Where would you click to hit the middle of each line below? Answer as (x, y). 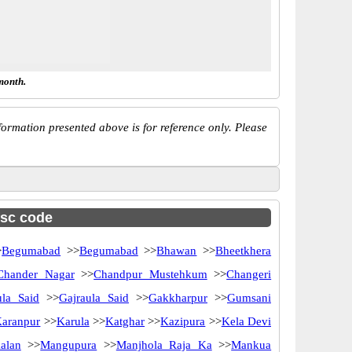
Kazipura (183, 321)
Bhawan (177, 251)
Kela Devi (246, 321)
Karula (73, 321)
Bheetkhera (244, 251)
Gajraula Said (94, 298)
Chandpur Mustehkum (150, 274)
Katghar (125, 321)
